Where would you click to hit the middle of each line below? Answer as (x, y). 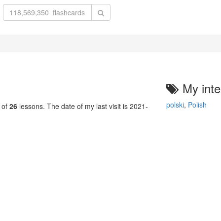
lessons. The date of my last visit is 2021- (83, 106)
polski (175, 105)
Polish (197, 105)
